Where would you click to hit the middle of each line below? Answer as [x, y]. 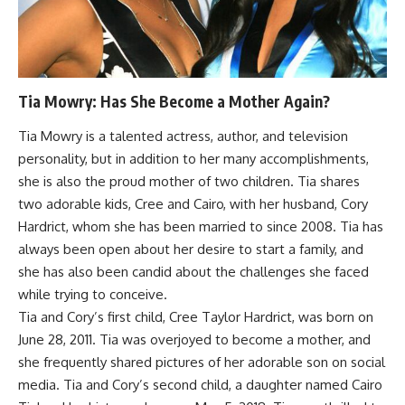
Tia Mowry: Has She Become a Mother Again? [174, 102]
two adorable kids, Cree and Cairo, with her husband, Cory [193, 203]
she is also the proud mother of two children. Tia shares [189, 181]
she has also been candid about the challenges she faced [193, 271]
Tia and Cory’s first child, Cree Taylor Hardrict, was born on [196, 316]
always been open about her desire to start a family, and [191, 249]
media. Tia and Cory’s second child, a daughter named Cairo [200, 384]
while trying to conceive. [93, 294]
